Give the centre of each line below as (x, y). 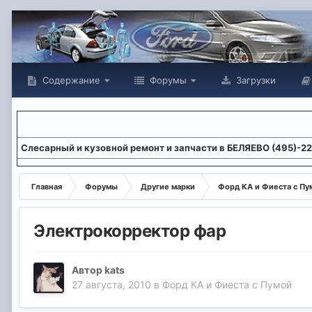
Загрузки (255, 80)
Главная (47, 187)
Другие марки (168, 187)
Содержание (70, 80)
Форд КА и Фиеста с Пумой (227, 285)
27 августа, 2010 (111, 285)
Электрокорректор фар (130, 231)
